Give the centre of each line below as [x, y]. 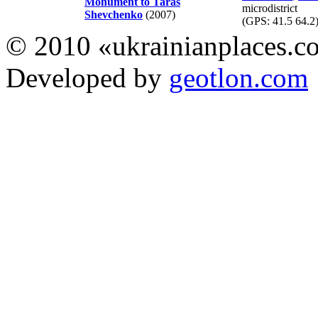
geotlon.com [238, 78]
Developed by [87, 78]
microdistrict [270, 9]
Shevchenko [114, 15]
